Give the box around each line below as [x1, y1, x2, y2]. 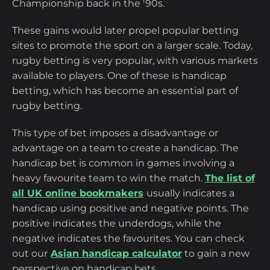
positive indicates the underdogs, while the [12, 218, 221, 230]
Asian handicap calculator [51, 248, 182, 260]
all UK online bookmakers [12, 187, 143, 199]
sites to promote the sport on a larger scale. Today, [12, 40, 253, 52]
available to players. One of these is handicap [12, 70, 227, 82]
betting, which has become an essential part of [12, 85, 238, 97]
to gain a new [182, 248, 250, 260]
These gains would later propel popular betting [12, 25, 239, 37]
